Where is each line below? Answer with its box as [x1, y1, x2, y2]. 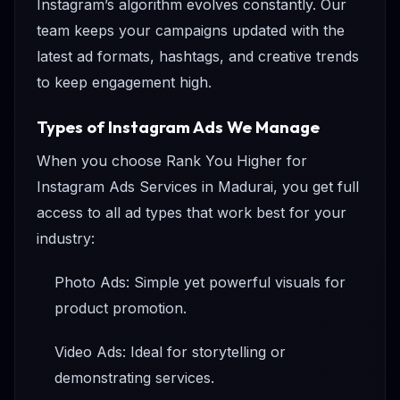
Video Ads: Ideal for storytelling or [54, 343, 286, 362]
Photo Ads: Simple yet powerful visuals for [54, 273, 346, 292]
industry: [37, 229, 95, 248]
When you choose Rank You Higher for [37, 152, 307, 171]
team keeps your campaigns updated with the [37, 21, 345, 39]
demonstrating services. [54, 369, 214, 387]
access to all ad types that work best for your [37, 204, 346, 222]
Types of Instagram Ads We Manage [37, 117, 320, 137]
